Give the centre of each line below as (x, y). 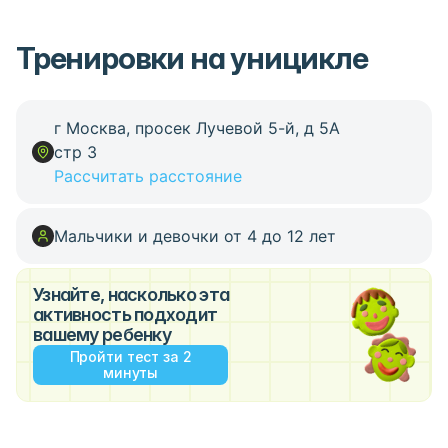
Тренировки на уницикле (192, 58)
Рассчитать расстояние (148, 176)
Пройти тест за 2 (130, 356)
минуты (130, 372)
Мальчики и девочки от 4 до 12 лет (195, 236)
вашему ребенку (102, 334)
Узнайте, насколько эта (131, 294)
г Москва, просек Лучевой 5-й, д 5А (197, 128)
